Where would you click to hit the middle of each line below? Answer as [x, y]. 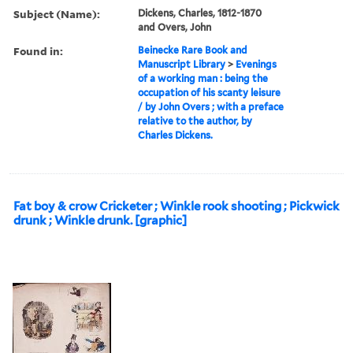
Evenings [256, 64]
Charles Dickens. [176, 135]
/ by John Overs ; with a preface [211, 106]
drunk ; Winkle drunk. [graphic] [100, 220]
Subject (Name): [57, 13]
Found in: [38, 50]
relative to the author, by [195, 121]
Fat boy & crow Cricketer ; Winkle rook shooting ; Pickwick [176, 206]
